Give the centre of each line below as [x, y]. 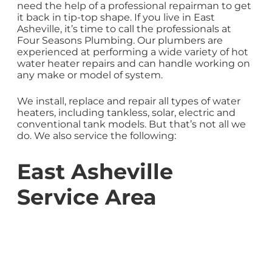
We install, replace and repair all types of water [129, 101]
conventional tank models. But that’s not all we [131, 124]
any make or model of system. [90, 75]
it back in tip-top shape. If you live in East [116, 17]
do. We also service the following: [97, 135]
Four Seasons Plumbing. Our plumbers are [120, 40]
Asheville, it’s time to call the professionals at [124, 29]
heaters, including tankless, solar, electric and [126, 112]
